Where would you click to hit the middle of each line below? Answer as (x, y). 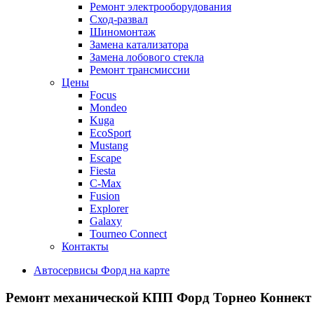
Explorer (109, 209)
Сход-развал (119, 19)
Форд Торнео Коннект (244, 297)
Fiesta (103, 171)
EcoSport (110, 133)
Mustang (109, 145)
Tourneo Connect (128, 234)
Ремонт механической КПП (91, 297)
